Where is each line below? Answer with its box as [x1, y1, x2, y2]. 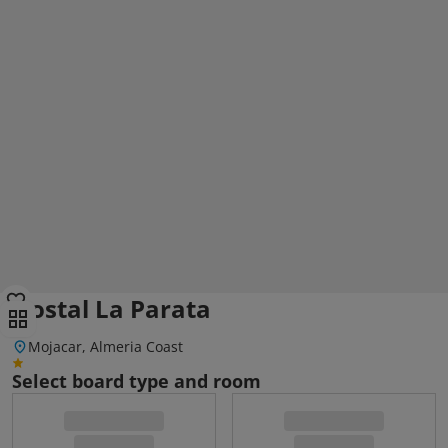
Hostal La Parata [12, 292, 211, 325]
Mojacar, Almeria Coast [28, 337, 183, 356]
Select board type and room [12, 369, 261, 393]
